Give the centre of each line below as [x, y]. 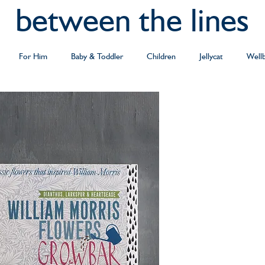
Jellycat [211, 56]
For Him [33, 56]
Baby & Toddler [97, 56]
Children [161, 56]
